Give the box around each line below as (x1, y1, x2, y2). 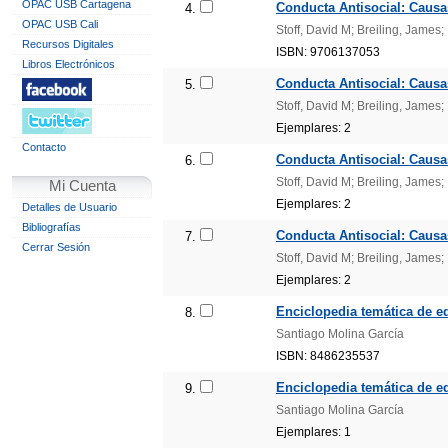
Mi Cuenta (48, 178, 116, 194)
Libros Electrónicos (22, 58, 115, 70)
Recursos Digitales (22, 38, 114, 50)
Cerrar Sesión (22, 241, 90, 253)
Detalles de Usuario (22, 201, 117, 213)
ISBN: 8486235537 (276, 349, 380, 362)
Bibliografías (22, 221, 81, 233)
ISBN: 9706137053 (276, 45, 380, 58)
